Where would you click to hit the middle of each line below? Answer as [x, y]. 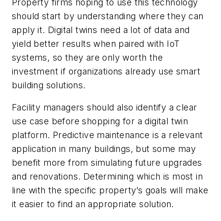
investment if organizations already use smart [106, 71]
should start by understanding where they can [108, 16]
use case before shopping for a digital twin [100, 121]
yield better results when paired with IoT [96, 43]
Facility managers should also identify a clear [105, 108]
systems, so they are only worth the [87, 57]
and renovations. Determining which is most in [107, 177]
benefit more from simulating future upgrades [107, 163]
